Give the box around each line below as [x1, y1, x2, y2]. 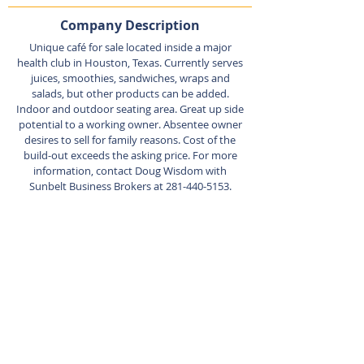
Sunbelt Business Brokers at [28, 179, 166, 193]
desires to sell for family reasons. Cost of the [24, 132, 236, 147]
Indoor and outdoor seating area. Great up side [16, 102, 244, 116]
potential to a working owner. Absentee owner [18, 117, 242, 132]
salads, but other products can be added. [31, 86, 229, 101]
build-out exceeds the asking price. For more [23, 148, 237, 162]
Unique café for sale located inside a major [28, 40, 232, 54]
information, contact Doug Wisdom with [33, 163, 227, 178]
